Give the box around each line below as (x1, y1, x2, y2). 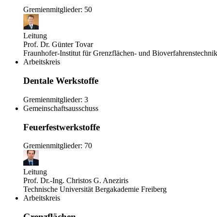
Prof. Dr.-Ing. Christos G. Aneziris (23, 176, 128, 185)
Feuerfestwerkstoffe (23, 122, 100, 132)
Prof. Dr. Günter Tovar (23, 40, 93, 49)
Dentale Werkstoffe (23, 76, 98, 86)
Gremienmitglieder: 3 (23, 95, 88, 104)
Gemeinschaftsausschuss (23, 104, 98, 112)
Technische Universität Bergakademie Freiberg (23, 185, 167, 194)
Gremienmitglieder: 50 (23, 5, 92, 14)
